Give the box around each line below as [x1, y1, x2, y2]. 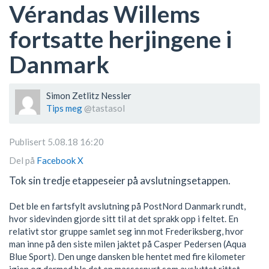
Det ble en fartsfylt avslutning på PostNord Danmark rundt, [9, 200, 246, 211]
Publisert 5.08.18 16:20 [9, 136, 104, 147]
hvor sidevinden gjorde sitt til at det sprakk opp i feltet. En [9, 213, 238, 224]
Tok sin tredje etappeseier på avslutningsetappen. [9, 174, 231, 187]
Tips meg [46, 102, 82, 113]
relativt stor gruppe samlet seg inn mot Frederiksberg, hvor [9, 225, 244, 237]
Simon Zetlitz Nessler [46, 89, 131, 101]
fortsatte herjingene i [9, 25, 232, 53]
